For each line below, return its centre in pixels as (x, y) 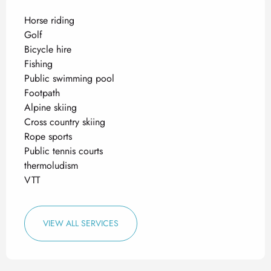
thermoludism (51, 165)
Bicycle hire (48, 49)
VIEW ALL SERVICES (81, 223)
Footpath (42, 93)
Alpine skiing (51, 107)
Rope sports (48, 136)
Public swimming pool (69, 78)
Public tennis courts (64, 151)
